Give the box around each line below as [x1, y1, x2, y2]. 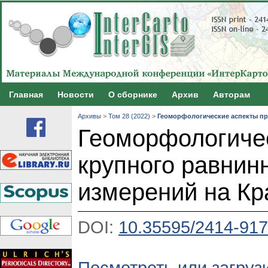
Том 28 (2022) [108, 112, 150, 120]
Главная [9, 90, 43, 99]
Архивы [78, 112, 101, 120]
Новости [57, 90, 94, 99]
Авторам [213, 90, 250, 99]
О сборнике [108, 90, 157, 99]
